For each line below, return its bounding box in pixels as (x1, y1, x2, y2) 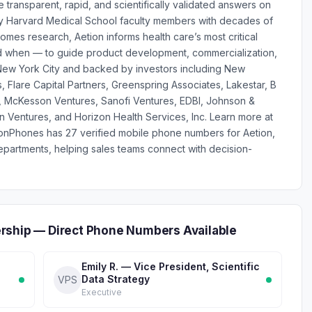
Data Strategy (81, 273, 150, 285)
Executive (81, 287, 122, 297)
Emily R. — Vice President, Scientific (81, 260, 260, 272)
